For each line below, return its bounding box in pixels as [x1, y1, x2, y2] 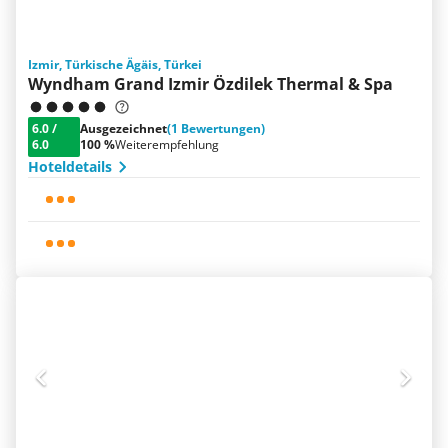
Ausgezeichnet [80, 120, 167, 137]
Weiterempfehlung [115, 136, 219, 153]
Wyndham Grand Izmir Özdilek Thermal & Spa [28, 73, 393, 95]
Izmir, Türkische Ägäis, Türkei [28, 56, 202, 73]
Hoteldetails [28, 157, 112, 176]
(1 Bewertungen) [167, 120, 265, 137]
